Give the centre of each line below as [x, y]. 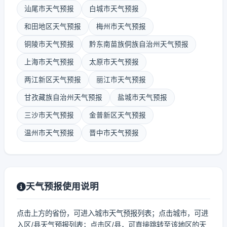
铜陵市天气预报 [49, 44]
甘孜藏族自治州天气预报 [63, 97]
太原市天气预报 [114, 62]
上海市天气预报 [49, 62]
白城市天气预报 [114, 9]
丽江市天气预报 [121, 80]
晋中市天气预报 [114, 133]
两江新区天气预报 [53, 80]
